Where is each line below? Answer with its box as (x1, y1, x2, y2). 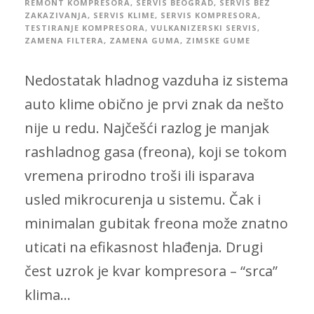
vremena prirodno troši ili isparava (25, 166, 254, 186)
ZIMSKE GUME (186, 35, 250, 46)
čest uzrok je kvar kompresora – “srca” (25, 261, 278, 281)
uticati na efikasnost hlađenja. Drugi (25, 238, 263, 257)
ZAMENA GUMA (109, 35, 180, 46)
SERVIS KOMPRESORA (161, 10, 258, 21)
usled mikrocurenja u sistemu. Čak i (25, 190, 261, 210)
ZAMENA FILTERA (25, 35, 104, 46)
